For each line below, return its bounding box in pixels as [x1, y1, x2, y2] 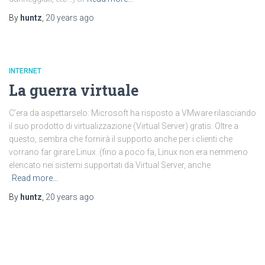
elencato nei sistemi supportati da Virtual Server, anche [9, 160, 211, 170]
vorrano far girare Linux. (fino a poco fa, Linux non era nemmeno [9, 147, 248, 157]
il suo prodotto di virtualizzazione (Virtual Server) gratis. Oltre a [9, 121, 238, 131]
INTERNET [9, 67, 41, 75]
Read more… [12, 173, 58, 183]
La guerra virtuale [9, 80, 138, 100]
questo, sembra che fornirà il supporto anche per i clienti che [9, 134, 232, 144]
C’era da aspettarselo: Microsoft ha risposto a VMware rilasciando [9, 108, 256, 118]
